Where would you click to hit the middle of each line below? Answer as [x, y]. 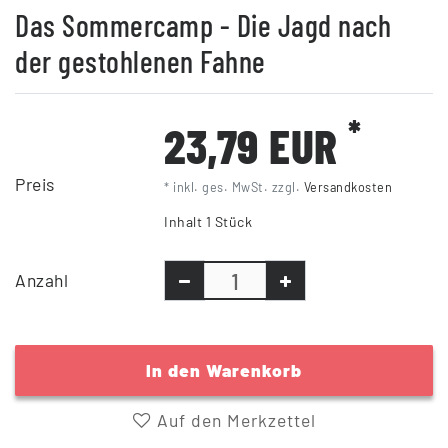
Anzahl [41, 280]
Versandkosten [348, 187]
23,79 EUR [256, 145]
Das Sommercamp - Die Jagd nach [203, 25]
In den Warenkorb [224, 370]
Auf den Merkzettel [233, 420]
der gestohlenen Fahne [140, 61]
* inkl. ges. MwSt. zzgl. [234, 187]
